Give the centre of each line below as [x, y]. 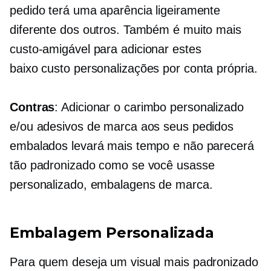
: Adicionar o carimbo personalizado [149, 107]
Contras [32, 107]
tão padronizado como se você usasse [112, 165]
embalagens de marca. [150, 184]
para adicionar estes [145, 49]
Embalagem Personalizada [112, 232]
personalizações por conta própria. [164, 68]
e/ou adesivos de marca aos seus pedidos [122, 126]
